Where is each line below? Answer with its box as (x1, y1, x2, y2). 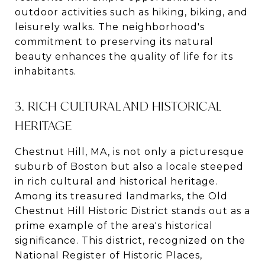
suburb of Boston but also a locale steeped (15, 160, 244, 172)
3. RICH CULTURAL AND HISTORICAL (15, 97, 221, 114)
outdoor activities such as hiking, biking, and (15, 6, 248, 18)
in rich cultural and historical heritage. (15, 175, 218, 187)
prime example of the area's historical (15, 219, 213, 231)
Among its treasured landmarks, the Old (15, 190, 228, 202)
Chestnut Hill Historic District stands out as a (15, 205, 250, 216)
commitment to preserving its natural (15, 35, 214, 47)
